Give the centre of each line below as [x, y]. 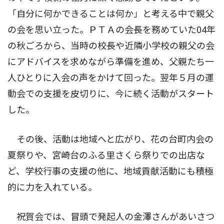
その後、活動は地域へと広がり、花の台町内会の [110, 139]
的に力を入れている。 [52, 187]
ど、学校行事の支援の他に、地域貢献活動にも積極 [110, 171]
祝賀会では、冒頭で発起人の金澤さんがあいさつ [111, 216]
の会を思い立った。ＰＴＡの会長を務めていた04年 [111, 29]
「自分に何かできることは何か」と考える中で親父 [111, 13]
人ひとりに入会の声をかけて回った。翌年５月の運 [111, 77]
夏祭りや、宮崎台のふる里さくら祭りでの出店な [106, 155]
